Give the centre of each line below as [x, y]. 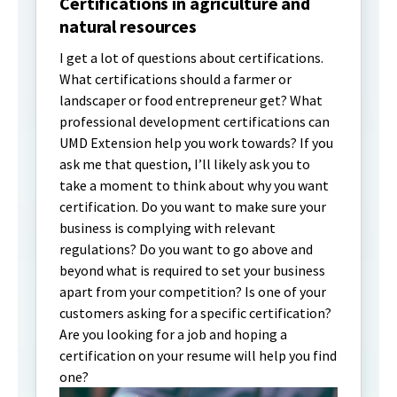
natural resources [128, 26]
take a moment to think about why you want [194, 185]
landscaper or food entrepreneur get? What [191, 100]
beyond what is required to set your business [192, 270]
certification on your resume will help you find [198, 355]
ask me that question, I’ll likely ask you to [185, 163]
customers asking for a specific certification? [195, 312]
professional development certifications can [195, 121]
